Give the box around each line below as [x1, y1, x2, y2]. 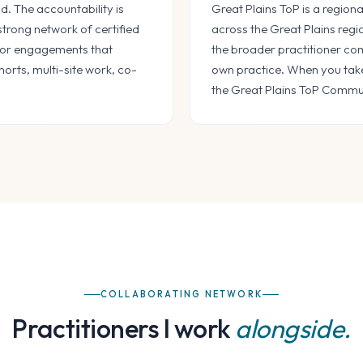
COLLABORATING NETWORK [100, 288, 263, 301]
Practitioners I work [12, 312, 236, 345]
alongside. [235, 312, 351, 345]
